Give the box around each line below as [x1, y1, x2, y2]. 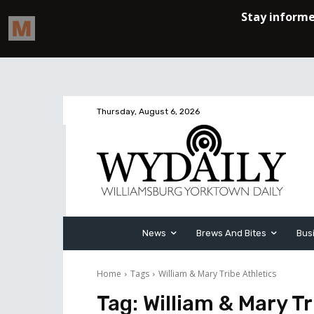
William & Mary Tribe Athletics [158, 268, 276, 280]
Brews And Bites [196, 228, 266, 238]
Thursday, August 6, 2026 [97, 107, 200, 117]
